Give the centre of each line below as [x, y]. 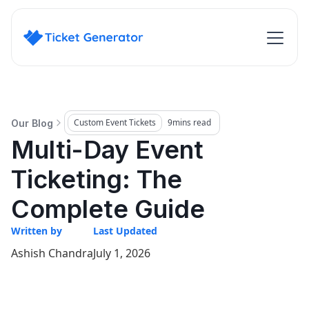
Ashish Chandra [52, 253]
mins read [192, 122]
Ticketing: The [97, 179]
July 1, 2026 [122, 253]
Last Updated [125, 231]
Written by [37, 231]
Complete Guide [108, 209]
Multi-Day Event [107, 150]
